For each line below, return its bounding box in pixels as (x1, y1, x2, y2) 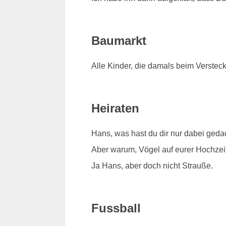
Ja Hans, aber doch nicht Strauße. (91, 161, 213, 170)
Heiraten (91, 101, 139, 116)
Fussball (91, 201, 141, 215)
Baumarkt (91, 34, 146, 48)
